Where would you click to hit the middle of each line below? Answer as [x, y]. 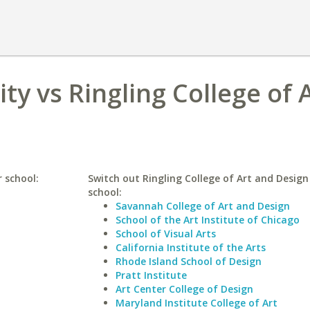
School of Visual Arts [165, 234]
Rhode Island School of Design [188, 261]
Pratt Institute [151, 275]
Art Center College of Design [184, 289]
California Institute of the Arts [190, 247]
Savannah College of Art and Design [202, 206]
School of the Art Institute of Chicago [207, 220]
